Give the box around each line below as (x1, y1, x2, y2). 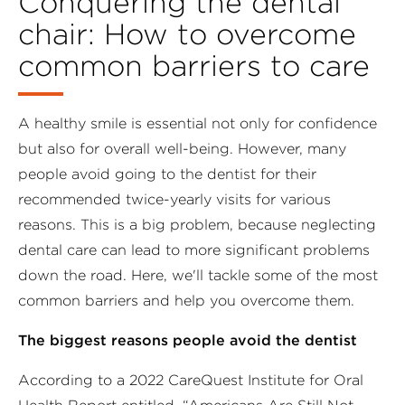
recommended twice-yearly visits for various (18, 190, 331, 208)
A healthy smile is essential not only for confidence (18, 114, 377, 132)
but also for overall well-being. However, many (18, 139, 346, 157)
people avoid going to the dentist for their (18, 165, 316, 183)
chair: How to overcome (18, 16, 356, 52)
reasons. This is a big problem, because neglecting (18, 215, 376, 233)
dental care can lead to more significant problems (18, 240, 370, 259)
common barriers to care (18, 48, 370, 83)
